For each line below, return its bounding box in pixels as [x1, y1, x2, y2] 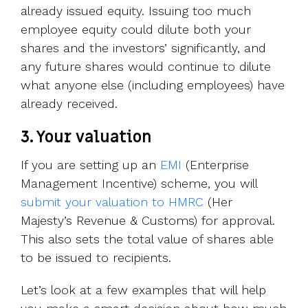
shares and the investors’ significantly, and [21, 41, 266, 56]
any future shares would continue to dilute [21, 59, 271, 74]
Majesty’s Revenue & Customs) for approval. [21, 213, 275, 228]
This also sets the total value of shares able [21, 232, 274, 247]
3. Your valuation [21, 127, 151, 148]
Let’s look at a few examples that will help [21, 283, 266, 298]
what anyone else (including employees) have [21, 78, 285, 93]
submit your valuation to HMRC [21, 195, 208, 210]
